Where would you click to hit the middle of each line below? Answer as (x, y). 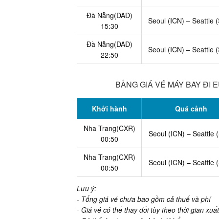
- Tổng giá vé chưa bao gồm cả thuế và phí (144, 199)
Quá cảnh (191, 108)
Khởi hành (109, 108)
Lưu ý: (87, 188)
